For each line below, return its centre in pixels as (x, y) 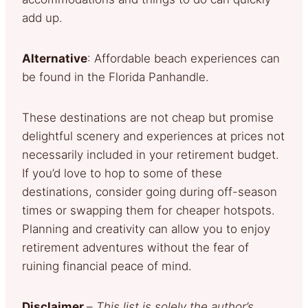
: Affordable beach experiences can (184, 58)
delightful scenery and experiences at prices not (153, 136)
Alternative (55, 58)
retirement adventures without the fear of (135, 247)
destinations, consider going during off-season (150, 191)
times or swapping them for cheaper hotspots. (148, 210)
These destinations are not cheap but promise (148, 117)
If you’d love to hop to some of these (122, 173)
